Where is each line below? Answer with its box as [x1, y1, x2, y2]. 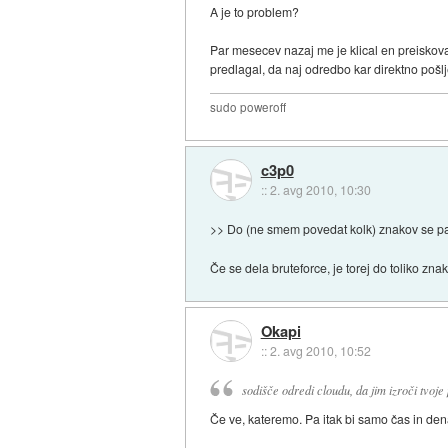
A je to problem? [210, 3, 300, 21]
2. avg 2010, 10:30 [269, 180, 371, 198]
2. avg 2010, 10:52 [269, 342, 371, 360]
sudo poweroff [210, 99, 287, 116]
